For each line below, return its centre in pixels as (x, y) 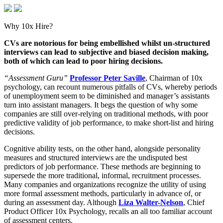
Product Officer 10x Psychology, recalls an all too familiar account (108, 211)
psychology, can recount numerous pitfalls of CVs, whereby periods (111, 87)
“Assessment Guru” (36, 78)
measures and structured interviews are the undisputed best (96, 158)
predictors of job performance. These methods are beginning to (102, 167)
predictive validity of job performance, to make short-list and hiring (109, 123)
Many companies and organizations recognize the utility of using (105, 184)
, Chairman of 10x (174, 78)
